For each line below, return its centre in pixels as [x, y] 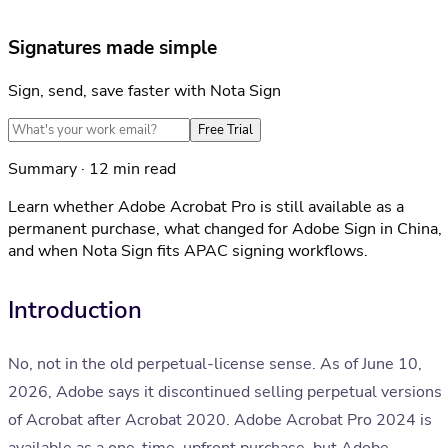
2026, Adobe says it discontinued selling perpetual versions [225, 392]
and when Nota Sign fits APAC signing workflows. [188, 251]
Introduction [75, 310]
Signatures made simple [112, 48]
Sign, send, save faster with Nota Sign [144, 91]
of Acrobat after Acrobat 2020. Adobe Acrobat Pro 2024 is [220, 420]
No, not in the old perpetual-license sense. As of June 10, [215, 364]
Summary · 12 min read [92, 169]
